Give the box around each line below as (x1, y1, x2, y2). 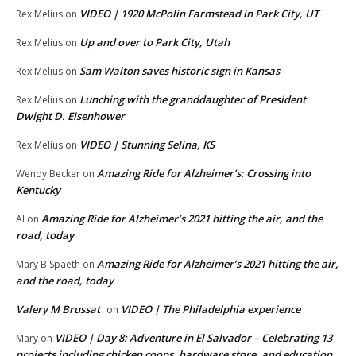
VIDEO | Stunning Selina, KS (79, 137, 215, 153)
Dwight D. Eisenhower (16, 109, 125, 124)
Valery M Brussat (16, 302, 100, 317)
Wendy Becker (16, 167, 80, 181)
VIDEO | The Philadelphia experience (121, 302, 300, 317)
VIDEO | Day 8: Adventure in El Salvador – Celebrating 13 (55, 331, 332, 346)
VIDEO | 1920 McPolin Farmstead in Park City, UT (79, 6, 319, 21)
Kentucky (16, 183, 60, 198)
